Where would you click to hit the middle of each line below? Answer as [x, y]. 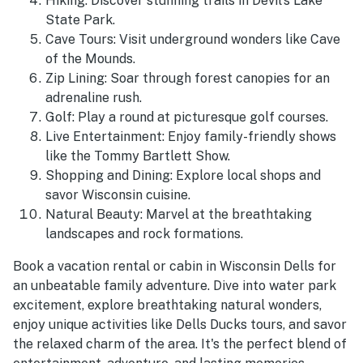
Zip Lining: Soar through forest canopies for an [188, 79]
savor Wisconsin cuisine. [118, 195]
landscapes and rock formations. [144, 234]
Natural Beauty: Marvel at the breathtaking [179, 215]
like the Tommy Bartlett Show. [138, 156]
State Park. [80, 20]
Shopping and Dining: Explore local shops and [183, 176]
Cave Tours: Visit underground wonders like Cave [193, 40]
